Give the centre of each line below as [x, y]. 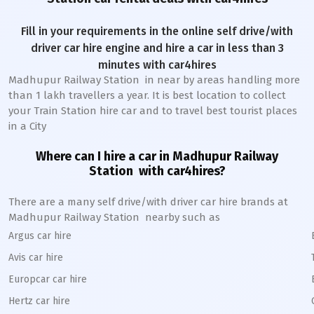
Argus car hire [40, 236]
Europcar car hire [48, 279]
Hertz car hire [39, 301]
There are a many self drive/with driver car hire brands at [148, 202]
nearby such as [180, 217]
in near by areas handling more [220, 80]
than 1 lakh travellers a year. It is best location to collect [147, 95]
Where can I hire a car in [104, 156]
